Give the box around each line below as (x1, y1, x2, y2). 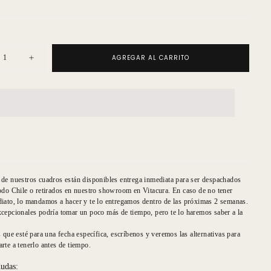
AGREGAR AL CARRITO (112, 53, 190, 62)
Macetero (30, 139, 64, 148)
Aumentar (30, 57, 65, 67)
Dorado (30, 111, 56, 121)
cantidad (30, 66, 60, 76)
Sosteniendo (30, 129, 74, 139)
